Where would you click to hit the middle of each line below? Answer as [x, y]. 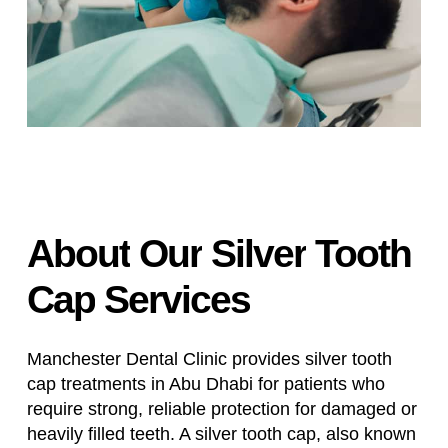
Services [176, 299]
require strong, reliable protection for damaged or [221, 408]
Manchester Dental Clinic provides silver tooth [209, 358]
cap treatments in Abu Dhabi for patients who [205, 383]
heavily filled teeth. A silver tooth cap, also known [221, 433]
